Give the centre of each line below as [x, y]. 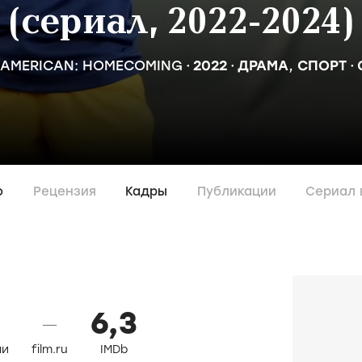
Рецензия [64, 192]
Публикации [236, 192]
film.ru [50, 349]
